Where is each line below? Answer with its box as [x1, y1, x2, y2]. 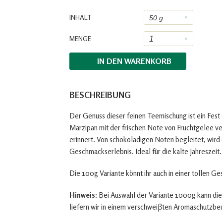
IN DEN [97, 56, 122, 66]
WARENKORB [124, 56, 171, 66]
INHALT [69, 13, 91, 21]
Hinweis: [69, 190, 97, 200]
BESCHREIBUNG [69, 90, 131, 100]
